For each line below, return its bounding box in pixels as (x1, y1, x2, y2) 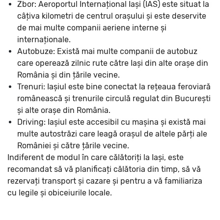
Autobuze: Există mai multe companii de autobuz (17, 46, 197, 56)
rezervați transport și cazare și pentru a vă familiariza (7, 176, 202, 186)
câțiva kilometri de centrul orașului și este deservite (17, 11, 206, 21)
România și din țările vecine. (17, 70, 120, 80)
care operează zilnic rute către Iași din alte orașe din (17, 58, 208, 68)
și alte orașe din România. (17, 105, 110, 115)
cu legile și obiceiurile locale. (7, 188, 112, 197)
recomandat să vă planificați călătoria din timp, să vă (7, 164, 201, 174)
